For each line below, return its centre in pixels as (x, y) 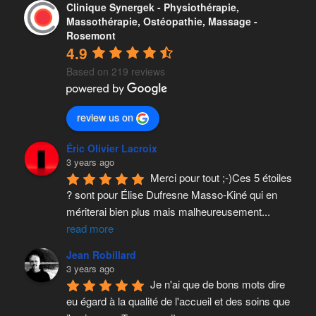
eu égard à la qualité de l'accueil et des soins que (178, 300)
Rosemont (91, 35)
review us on (105, 117)
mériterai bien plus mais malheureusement (164, 211)
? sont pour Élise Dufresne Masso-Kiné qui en (171, 194)
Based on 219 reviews (115, 72)
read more (90, 228)
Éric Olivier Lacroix (111, 148)
